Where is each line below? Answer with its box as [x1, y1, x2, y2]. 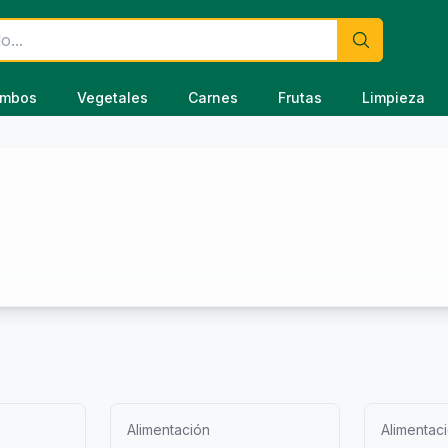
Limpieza [361, 89, 425, 106]
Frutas [277, 89, 322, 106]
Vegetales [76, 89, 148, 106]
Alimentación [127, 421, 210, 438]
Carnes [187, 89, 238, 106]
